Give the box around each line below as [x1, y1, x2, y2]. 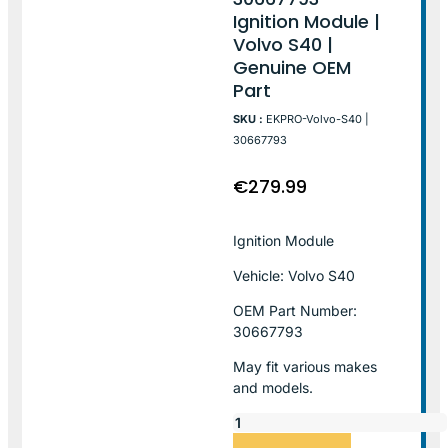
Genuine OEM [233, 54, 352, 80]
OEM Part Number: [233, 301, 358, 319]
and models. [233, 378, 314, 396]
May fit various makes [233, 357, 378, 375]
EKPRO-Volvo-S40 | [266, 111, 370, 126]
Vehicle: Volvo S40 [233, 266, 356, 284]
